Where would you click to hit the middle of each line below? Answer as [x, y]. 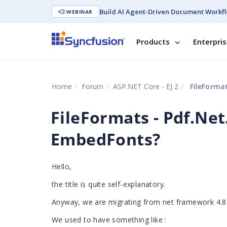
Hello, [63, 166]
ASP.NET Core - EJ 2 [146, 86]
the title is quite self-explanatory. [110, 184]
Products [153, 42]
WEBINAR [80, 12]
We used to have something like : [109, 220]
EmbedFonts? [106, 139]
